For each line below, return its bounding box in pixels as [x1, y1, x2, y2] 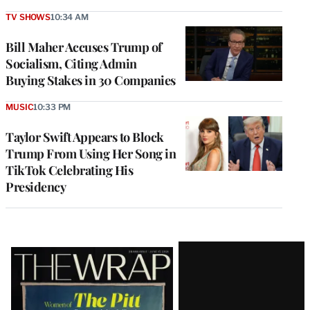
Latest [5, 238, 64, 268]
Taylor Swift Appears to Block [6, 129, 164, 146]
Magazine [5, 263, 99, 293]
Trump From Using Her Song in [6, 145, 176, 163]
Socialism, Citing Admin [6, 55, 137, 73]
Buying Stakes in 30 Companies [6, 72, 176, 89]
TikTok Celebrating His [6, 162, 133, 179]
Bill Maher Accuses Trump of [6, 39, 162, 56]
